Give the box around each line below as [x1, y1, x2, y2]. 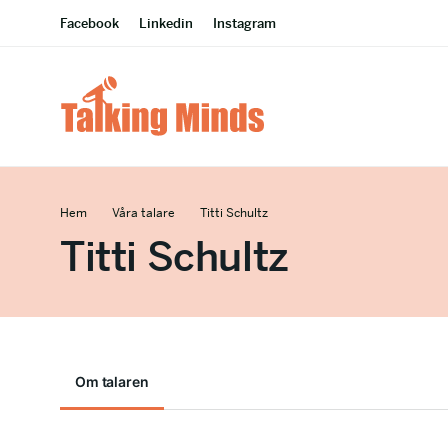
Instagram [213, 15, 276, 32]
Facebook [60, 15, 119, 32]
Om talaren [75, 373, 149, 390]
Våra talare [112, 205, 175, 221]
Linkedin [139, 15, 193, 32]
